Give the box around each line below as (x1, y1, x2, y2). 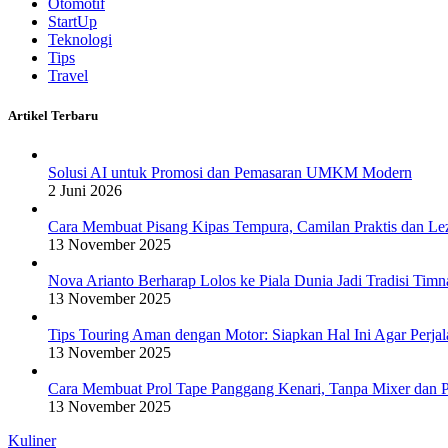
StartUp (48, 13, 97, 31)
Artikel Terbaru (8, 107, 98, 123)
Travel (48, 67, 88, 85)
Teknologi (48, 31, 112, 49)
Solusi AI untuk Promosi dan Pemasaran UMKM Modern (48, 163, 412, 181)
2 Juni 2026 (48, 181, 122, 199)
